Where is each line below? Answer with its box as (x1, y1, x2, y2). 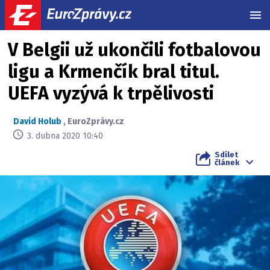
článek (215, 158, 239, 167)
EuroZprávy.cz (67, 116, 124, 127)
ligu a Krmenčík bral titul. (8, 61, 219, 83)
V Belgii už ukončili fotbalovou (8, 39, 261, 61)
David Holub (13, 116, 61, 127)
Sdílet (215, 150, 238, 159)
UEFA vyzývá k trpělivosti (8, 83, 214, 104)
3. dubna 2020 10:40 (27, 130, 103, 141)
